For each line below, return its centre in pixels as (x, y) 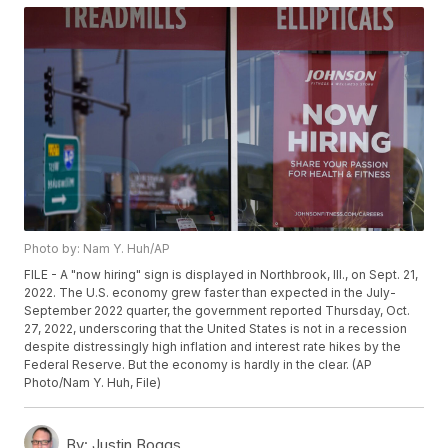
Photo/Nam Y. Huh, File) (93, 383)
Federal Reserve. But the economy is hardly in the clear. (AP (198, 365)
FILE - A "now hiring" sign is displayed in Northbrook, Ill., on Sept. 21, (221, 275)
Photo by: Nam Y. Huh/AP (97, 249)
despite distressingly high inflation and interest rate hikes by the (213, 347)
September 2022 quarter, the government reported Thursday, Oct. (217, 311)
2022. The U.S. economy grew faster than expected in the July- (210, 293)
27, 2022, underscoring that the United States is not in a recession (216, 329)
